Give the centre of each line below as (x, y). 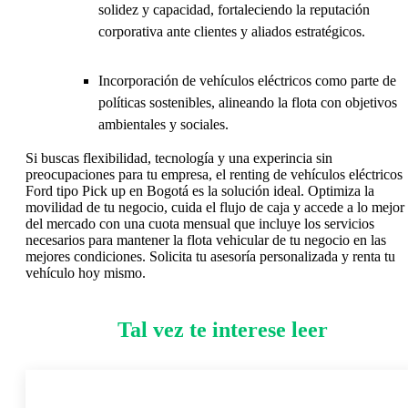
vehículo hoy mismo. (86, 273)
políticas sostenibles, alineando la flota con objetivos (248, 103)
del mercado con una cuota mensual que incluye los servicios (200, 224)
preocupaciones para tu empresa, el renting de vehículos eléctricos (214, 175)
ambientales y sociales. (163, 125)
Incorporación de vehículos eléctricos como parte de (247, 81)
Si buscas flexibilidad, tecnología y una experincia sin (179, 158)
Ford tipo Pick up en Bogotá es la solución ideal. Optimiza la (200, 191)
